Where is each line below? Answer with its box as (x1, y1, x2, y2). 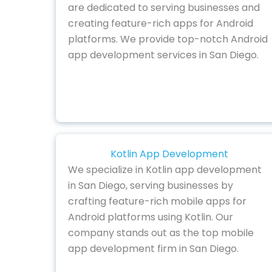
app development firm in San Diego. (68, 242, 239, 256)
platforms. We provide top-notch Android (68, 32, 268, 46)
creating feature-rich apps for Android (68, 16, 253, 30)
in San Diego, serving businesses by (68, 178, 233, 193)
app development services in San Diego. (68, 47, 259, 62)
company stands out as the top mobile (68, 226, 254, 240)
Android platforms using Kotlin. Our (68, 210, 233, 225)
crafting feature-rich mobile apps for (68, 194, 246, 209)
